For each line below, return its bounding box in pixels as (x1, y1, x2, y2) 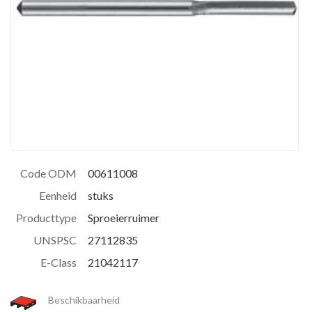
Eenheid (39, 188, 77, 202)
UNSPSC (33, 233, 77, 247)
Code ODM (20, 166, 77, 180)
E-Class (40, 255, 77, 269)
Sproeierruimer (88, 210, 159, 224)
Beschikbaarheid (48, 294, 120, 306)
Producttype (16, 210, 77, 224)
